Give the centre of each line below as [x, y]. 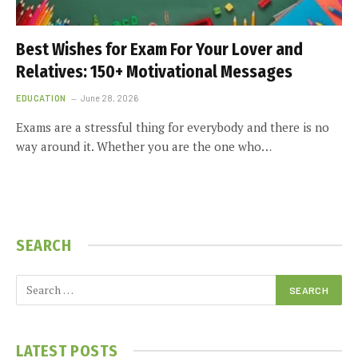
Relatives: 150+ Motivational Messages [154, 72]
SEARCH [44, 245]
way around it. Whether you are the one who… [144, 146]
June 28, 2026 [109, 97]
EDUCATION [41, 97]
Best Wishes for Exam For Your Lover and [159, 49]
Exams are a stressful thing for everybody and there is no [173, 127]
